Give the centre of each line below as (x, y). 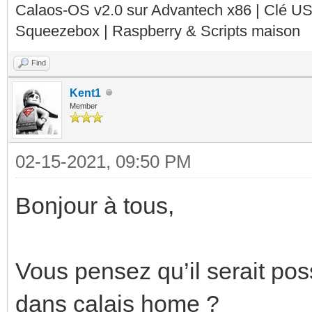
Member (84, 106)
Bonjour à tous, (95, 205)
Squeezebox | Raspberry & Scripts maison (158, 31)
